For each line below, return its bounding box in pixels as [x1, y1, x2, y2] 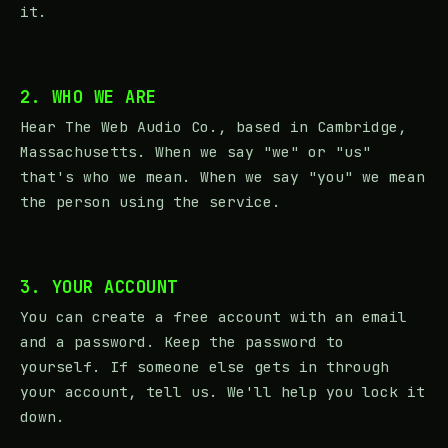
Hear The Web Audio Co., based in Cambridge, [20, 116, 407, 136]
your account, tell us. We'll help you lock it [20, 381, 425, 401]
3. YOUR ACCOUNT [20, 275, 178, 298]
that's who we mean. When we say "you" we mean [20, 166, 425, 186]
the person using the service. [20, 191, 281, 211]
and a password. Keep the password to [20, 331, 344, 351]
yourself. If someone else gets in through [20, 356, 389, 376]
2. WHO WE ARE [20, 85, 157, 108]
